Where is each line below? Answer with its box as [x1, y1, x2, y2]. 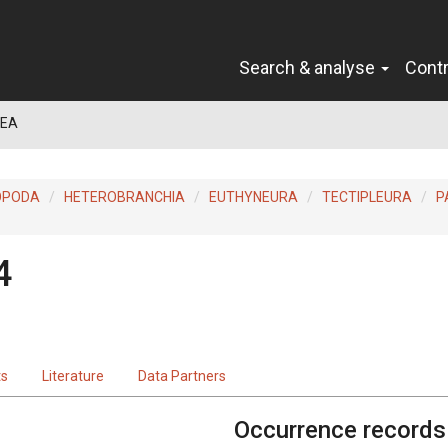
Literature [42, 367, 104, 384]
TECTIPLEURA [322, 188, 412, 205]
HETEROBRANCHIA [64, 188, 185, 205]
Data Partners [138, 367, 226, 384]
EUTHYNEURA [209, 188, 298, 205]
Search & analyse [239, 56, 379, 78]
